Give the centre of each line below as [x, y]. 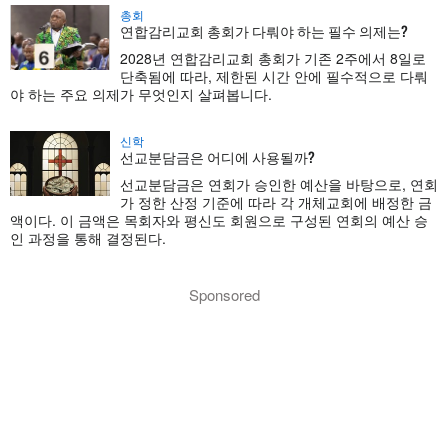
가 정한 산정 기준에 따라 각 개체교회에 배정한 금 [276, 201]
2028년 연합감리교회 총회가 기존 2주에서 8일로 [273, 57]
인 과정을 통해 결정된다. [88, 237]
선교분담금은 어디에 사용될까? [217, 156]
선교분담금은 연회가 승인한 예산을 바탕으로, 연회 [279, 183]
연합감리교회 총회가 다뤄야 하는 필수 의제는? [264, 30]
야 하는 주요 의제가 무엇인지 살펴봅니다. [141, 93]
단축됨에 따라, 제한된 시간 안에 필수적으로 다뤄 [274, 75]
